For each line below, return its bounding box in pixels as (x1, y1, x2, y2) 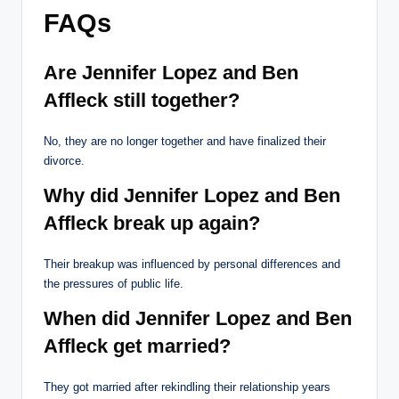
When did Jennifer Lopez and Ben (44, 307, 352, 330)
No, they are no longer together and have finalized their (44, 134, 326, 149)
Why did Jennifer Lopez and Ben (44, 184, 340, 208)
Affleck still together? (44, 89, 240, 112)
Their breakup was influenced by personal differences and (44, 257, 340, 272)
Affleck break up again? (44, 212, 260, 235)
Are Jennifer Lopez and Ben (44, 61, 298, 85)
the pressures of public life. (44, 277, 183, 291)
